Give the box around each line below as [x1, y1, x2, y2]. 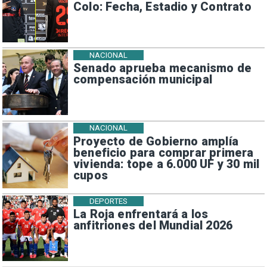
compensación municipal [73, 73, 213, 87]
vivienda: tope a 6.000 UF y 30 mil [73, 157, 260, 171]
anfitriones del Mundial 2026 [73, 219, 233, 233]
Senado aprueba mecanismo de [73, 61, 252, 76]
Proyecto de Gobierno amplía [73, 134, 238, 148]
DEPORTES [89, 196, 128, 206]
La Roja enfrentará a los [73, 207, 209, 222]
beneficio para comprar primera [73, 145, 254, 160]
